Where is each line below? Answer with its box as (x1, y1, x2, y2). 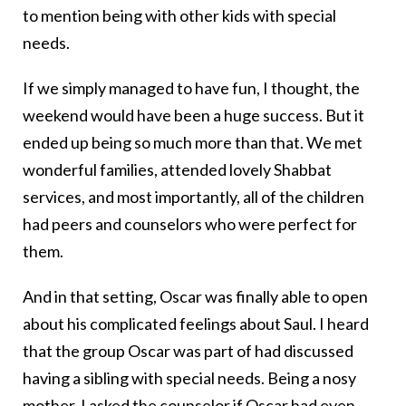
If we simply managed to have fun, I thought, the (23, 78, 360, 99)
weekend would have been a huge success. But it (23, 105, 364, 126)
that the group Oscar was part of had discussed (23, 341, 353, 362)
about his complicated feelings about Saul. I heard (23, 314, 369, 334)
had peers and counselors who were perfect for (23, 214, 357, 235)
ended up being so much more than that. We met (23, 132, 362, 153)
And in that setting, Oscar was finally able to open (23, 286, 368, 307)
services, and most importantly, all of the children (23, 187, 364, 208)
